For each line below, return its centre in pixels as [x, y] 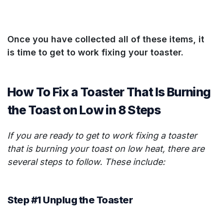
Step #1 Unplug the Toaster [70, 200]
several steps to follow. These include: [86, 162]
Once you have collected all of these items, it [106, 39]
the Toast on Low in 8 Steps [84, 110]
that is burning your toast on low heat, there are [106, 149]
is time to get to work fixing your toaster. [97, 53]
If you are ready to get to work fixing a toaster [102, 136]
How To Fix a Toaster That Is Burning [109, 92]
